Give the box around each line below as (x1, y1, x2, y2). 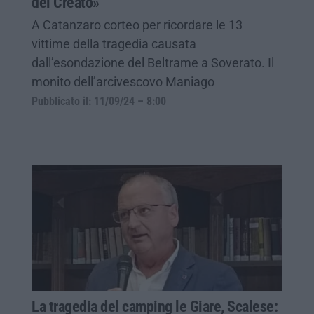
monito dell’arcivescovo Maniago (32, 74, 214, 89)
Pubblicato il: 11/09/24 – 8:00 (32, 95, 166, 108)
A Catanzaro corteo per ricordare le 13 (32, 17, 243, 32)
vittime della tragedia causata (32, 36, 196, 51)
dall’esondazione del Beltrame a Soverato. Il (32, 55, 274, 70)
